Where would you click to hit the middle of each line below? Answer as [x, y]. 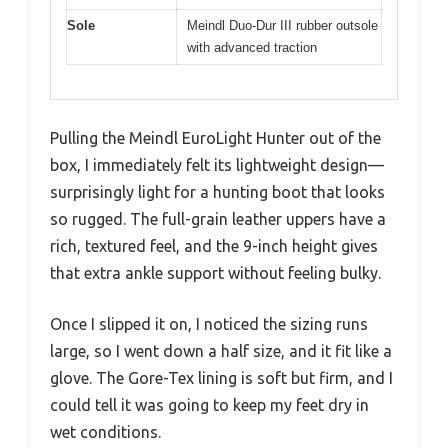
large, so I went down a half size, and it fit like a [221, 351]
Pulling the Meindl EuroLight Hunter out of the [215, 138]
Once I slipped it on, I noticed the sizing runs [209, 324]
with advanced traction [252, 47]
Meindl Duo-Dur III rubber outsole [282, 25]
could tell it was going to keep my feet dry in [209, 405]
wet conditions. [105, 432]
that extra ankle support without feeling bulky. [215, 273]
